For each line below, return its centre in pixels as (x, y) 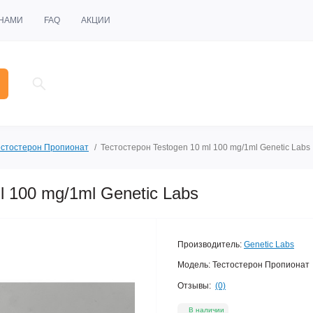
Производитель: (210, 245)
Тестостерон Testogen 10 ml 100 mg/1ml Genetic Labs (205, 147)
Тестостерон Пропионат (261, 265)
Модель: (194, 265)
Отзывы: (194, 285)
